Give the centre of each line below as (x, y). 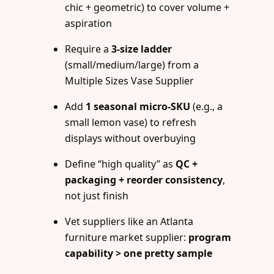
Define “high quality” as (120, 164)
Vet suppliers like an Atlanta (129, 222)
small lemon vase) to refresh (131, 123)
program (210, 238)
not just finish (97, 196)
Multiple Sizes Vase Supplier (130, 81)
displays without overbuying (131, 139)
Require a (88, 49)
